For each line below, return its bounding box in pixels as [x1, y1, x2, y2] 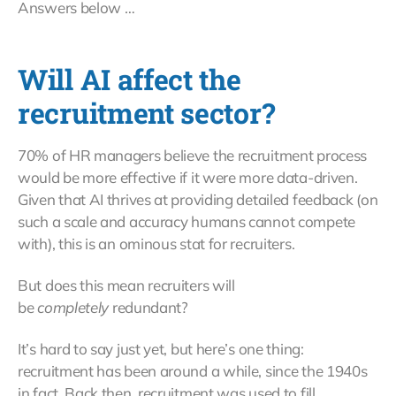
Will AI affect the [18, 60, 241, 99]
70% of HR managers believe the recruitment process [18, 146, 368, 165]
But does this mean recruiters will [18, 276, 235, 295]
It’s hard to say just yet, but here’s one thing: [18, 339, 304, 359]
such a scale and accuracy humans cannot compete [18, 212, 355, 232]
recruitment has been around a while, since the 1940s [18, 362, 368, 381]
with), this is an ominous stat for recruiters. [18, 234, 295, 254]
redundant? [111, 298, 188, 317]
